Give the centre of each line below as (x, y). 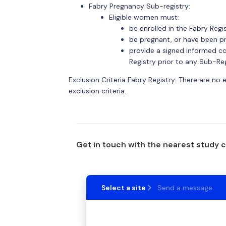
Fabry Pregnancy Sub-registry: (139, 6)
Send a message (185, 187)
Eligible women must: (144, 17)
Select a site (123, 187)
